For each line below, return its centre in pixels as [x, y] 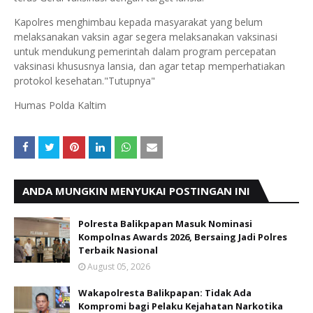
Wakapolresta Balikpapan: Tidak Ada [165, 293]
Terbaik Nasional [118, 250]
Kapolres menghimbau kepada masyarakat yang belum [138, 22]
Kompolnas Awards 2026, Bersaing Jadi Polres [183, 237]
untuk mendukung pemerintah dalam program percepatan [145, 51]
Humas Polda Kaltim [60, 105]
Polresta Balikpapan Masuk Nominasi [165, 224]
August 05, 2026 [119, 267]
